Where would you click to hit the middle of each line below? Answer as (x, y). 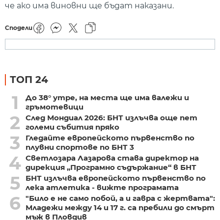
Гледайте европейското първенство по (110, 137)
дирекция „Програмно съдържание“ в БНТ (111, 167)
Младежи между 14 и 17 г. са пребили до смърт (120, 207)
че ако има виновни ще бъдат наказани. (89, 6)
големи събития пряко (72, 127)
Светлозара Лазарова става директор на (112, 158)
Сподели (19, 27)
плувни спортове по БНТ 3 (80, 147)
